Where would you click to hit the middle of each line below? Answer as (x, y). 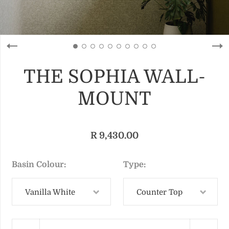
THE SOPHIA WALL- (115, 77)
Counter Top (159, 192)
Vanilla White (50, 192)
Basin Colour (38, 165)
